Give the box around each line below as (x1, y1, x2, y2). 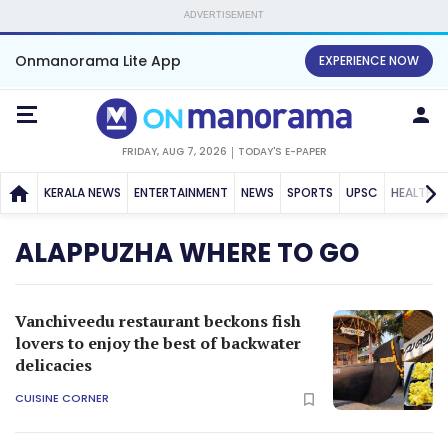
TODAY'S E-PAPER (237, 143, 327, 159)
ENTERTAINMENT (134, 183, 228, 201)
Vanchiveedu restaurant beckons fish (15, 309, 301, 332)
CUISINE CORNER (15, 390, 109, 407)
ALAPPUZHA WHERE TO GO (15, 234, 359, 271)
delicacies (15, 353, 92, 376)
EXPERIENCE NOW (319, 52, 419, 69)
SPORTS (287, 183, 333, 201)
